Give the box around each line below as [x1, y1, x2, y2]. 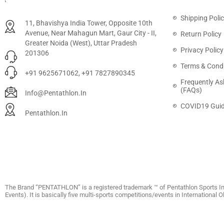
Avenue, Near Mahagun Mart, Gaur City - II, [25, 29, 156, 37]
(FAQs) [180, 86, 202, 94]
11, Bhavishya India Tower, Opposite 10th [25, 19, 152, 27]
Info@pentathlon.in [25, 89, 86, 97]
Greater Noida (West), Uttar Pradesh [25, 39, 137, 47]
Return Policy [180, 30, 221, 38]
